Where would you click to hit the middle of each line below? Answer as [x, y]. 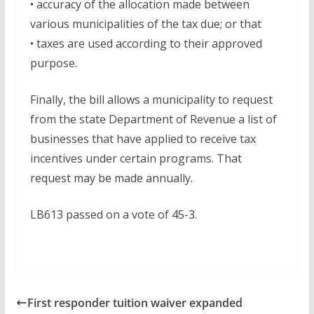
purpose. [53, 63]
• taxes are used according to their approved [146, 44]
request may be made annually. [111, 178]
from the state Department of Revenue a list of [153, 120]
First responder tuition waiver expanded [135, 303]
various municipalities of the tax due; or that [145, 24]
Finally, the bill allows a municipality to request [151, 100]
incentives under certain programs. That [136, 159]
